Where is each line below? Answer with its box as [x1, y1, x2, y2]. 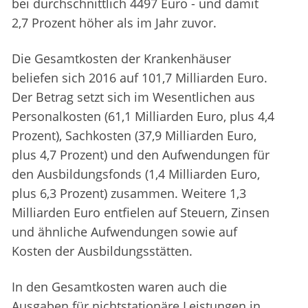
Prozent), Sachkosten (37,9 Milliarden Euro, [12, 127, 256, 144]
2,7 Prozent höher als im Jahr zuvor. [12, 14, 217, 32]
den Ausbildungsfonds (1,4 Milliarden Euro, [12, 166, 260, 183]
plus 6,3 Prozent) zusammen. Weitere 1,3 [12, 185, 246, 202]
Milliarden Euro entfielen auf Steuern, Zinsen [12, 204, 269, 221]
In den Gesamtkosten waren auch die [12, 278, 227, 296]
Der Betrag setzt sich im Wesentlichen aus [12, 89, 255, 106]
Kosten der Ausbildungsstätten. [12, 243, 192, 260]
